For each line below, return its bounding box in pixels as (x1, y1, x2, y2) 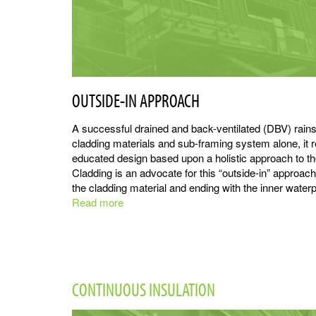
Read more (72, 195, 123, 210)
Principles (123, 224, 169, 240)
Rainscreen (123, 209, 176, 225)
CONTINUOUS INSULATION (72, 278, 215, 302)
